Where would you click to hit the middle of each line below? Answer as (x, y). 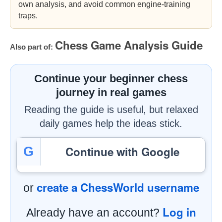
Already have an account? (94, 213)
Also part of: (31, 47)
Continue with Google (122, 151)
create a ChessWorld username (118, 187)
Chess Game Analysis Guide (129, 45)
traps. (28, 16)
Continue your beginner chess (111, 79)
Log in (179, 212)
